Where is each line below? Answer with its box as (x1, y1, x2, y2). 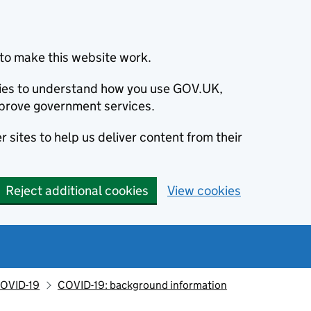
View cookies (167, 183, 241, 199)
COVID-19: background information (57, 278, 227, 292)
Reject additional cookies (6, 183, 149, 199)
